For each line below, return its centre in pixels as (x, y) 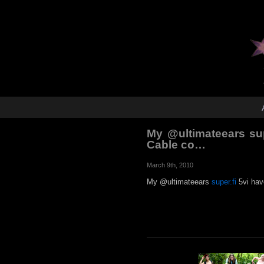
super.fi (224, 182)
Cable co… (176, 145)
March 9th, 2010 (170, 165)
